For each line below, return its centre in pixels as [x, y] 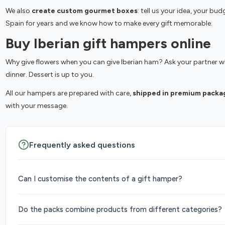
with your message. [36, 105]
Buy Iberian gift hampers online [108, 43]
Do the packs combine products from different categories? [120, 209]
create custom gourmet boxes [84, 11]
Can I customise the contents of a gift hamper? [100, 179]
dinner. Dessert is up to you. [49, 75]
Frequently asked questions [82, 145]
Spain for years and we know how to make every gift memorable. [109, 24]
